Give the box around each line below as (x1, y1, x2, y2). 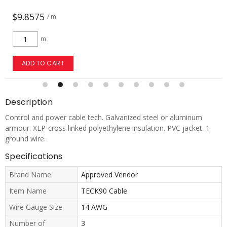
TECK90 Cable (81, 186, 127, 196)
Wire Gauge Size (9, 202, 62, 212)
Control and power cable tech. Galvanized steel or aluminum (5, 112, 202, 122)
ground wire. (5, 134, 46, 143)
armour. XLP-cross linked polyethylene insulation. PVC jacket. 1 (5, 123, 210, 133)
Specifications (5, 150, 63, 162)
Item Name (9, 186, 47, 196)
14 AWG (81, 202, 107, 212)
